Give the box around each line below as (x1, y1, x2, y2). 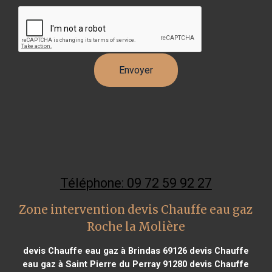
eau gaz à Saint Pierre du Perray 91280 (22, 258, 188, 270)
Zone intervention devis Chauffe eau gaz (19, 202, 253, 217)
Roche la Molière (86, 219, 185, 234)
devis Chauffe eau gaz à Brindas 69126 (22, 245, 187, 256)
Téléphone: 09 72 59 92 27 (59, 175, 212, 191)
